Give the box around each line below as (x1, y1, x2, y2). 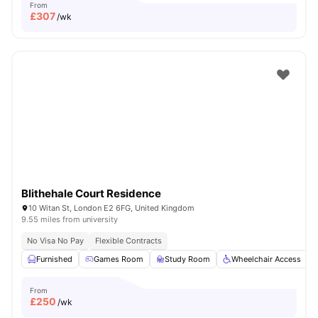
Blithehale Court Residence (21, 187, 161, 200)
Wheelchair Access (231, 254, 301, 264)
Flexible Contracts (95, 236, 162, 246)
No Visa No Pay (27, 236, 84, 246)
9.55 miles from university (21, 214, 118, 224)
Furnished (36, 254, 72, 264)
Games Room (94, 254, 143, 264)
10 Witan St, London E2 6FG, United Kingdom (28, 203, 194, 213)
